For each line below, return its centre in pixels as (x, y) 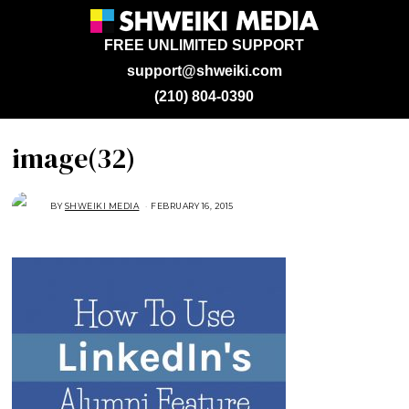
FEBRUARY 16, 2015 (192, 206)
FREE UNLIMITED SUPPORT (204, 45)
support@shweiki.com (204, 71)
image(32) (74, 158)
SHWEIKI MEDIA (102, 206)
